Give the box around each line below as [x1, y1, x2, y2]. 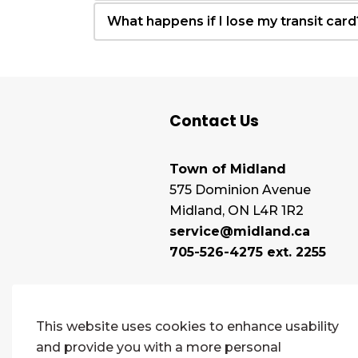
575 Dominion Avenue [169, 182, 311, 197]
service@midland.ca [169, 224, 310, 239]
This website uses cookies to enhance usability [36, 319, 339, 334]
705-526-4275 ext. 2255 [169, 245, 326, 260]
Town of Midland [169, 161, 286, 177]
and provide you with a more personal [36, 340, 281, 355]
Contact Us [169, 110, 259, 132]
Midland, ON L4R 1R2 [169, 203, 304, 218]
